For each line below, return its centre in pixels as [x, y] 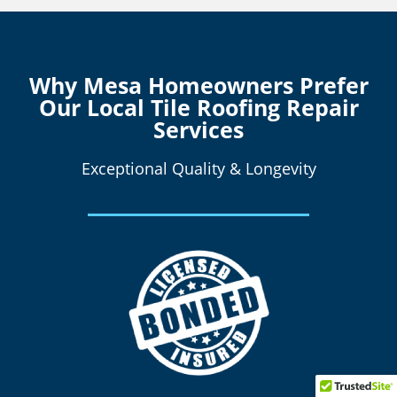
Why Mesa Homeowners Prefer [198, 86]
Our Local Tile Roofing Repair [198, 108]
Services [198, 130]
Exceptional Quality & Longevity [198, 169]
